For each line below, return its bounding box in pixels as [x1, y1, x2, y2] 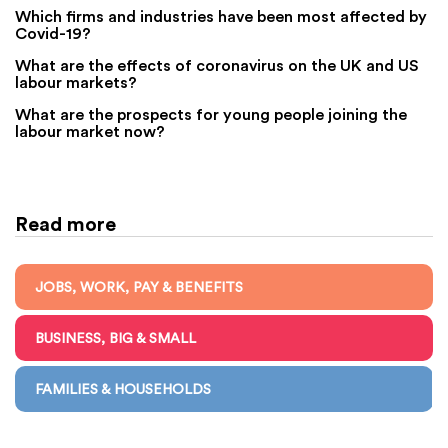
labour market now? [15, 120, 165, 141]
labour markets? [15, 71, 137, 92]
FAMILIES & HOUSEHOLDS [35, 380, 211, 397]
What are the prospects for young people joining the [15, 103, 407, 124]
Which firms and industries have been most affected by [15, 5, 427, 26]
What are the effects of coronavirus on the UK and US [15, 54, 418, 75]
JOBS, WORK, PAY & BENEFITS [35, 278, 243, 295]
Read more [15, 210, 116, 236]
